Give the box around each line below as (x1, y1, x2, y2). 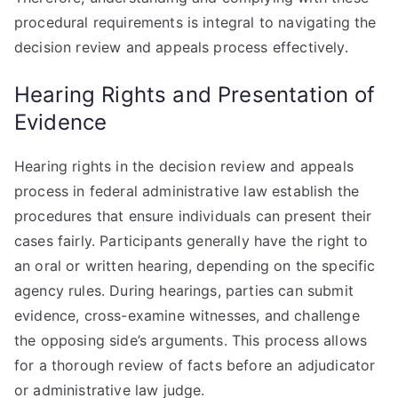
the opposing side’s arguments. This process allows (14, 331, 368, 349)
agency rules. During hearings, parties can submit (14, 282, 354, 299)
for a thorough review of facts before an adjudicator (14, 356, 376, 374)
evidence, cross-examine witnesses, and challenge (14, 306, 360, 324)
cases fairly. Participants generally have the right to (14, 232, 369, 250)
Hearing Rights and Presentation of (14, 82, 376, 107)
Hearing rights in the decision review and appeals (14, 157, 354, 175)
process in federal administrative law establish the (14, 182, 360, 200)
